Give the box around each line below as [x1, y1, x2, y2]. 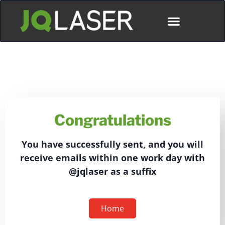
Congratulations [54, 111, 171, 130]
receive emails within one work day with [20, 152, 205, 164]
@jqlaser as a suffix [69, 165, 156, 178]
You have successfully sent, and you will [22, 138, 203, 151]
